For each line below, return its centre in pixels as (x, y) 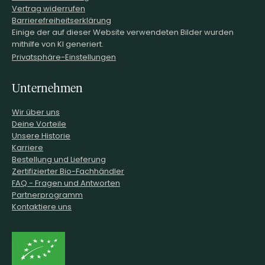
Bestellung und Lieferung (59, 159)
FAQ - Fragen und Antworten (66, 182)
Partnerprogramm (47, 194)
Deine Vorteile (39, 123)
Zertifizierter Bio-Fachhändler (68, 171)
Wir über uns (36, 112)
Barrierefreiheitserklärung (62, 20)
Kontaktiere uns (42, 206)
